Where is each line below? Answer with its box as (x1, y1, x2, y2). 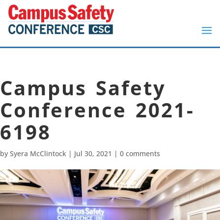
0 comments (120, 149, 160, 158)
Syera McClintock (10, 149, 66, 158)
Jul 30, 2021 (74, 149, 112, 158)
